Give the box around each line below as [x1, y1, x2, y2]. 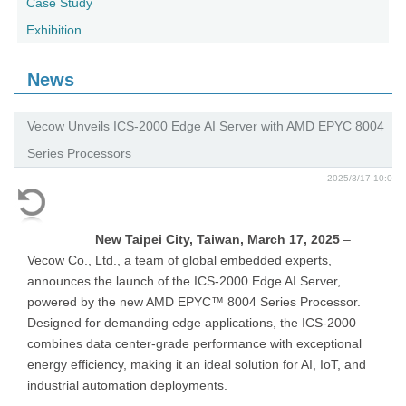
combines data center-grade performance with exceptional [27, 336, 362, 351]
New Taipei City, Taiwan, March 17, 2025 [95, 232, 343, 246]
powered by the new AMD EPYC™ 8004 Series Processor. [27, 295, 361, 309]
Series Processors [27, 146, 131, 160]
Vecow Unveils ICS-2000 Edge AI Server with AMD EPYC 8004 [27, 119, 384, 133]
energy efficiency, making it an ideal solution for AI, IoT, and [27, 357, 366, 372]
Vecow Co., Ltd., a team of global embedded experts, [27, 253, 332, 267]
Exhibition [26, 23, 82, 37]
